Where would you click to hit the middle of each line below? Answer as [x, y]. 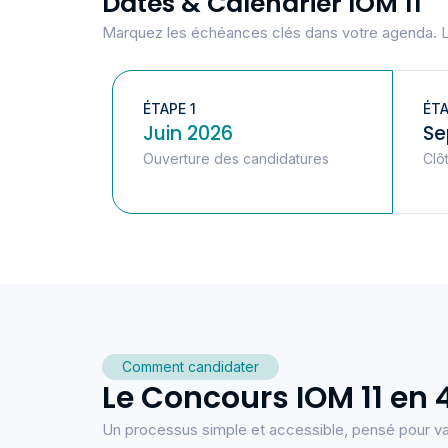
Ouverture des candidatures [236, 159]
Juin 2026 [188, 134]
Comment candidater [190, 367]
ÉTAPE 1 [169, 109]
